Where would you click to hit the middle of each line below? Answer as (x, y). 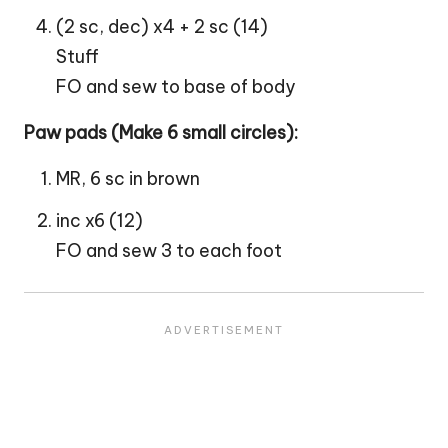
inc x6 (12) (99, 220)
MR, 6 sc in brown (128, 178)
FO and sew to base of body (175, 86)
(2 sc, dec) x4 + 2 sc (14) (162, 26)
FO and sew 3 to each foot (169, 250)
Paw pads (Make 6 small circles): (161, 132)
